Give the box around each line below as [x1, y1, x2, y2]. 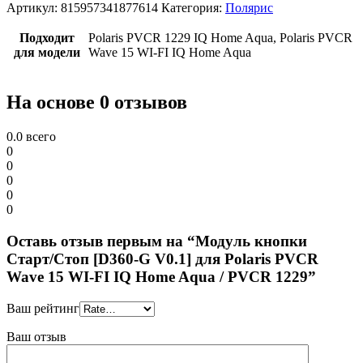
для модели [14, 45, 80, 60]
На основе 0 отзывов [6, 92, 187, 113]
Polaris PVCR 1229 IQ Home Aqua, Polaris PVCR [88, 31, 352, 45]
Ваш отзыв [6, 329, 66, 344]
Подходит [19, 31, 75, 45]
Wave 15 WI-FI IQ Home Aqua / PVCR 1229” [6, 267, 316, 285]
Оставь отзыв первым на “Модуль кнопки [6, 232, 307, 250]
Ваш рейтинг [6, 301, 79, 315]
